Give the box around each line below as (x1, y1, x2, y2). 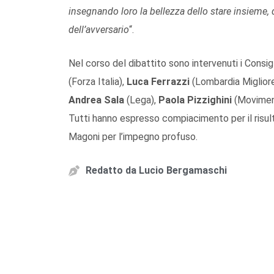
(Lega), (124, 94, 158, 106)
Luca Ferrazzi (127, 75, 190, 87)
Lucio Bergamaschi (136, 164, 227, 176)
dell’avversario (68, 23, 129, 35)
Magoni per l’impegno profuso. (68, 130, 198, 143)
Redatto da (86, 164, 136, 176)
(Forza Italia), (68, 75, 127, 87)
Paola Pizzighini (158, 94, 232, 106)
